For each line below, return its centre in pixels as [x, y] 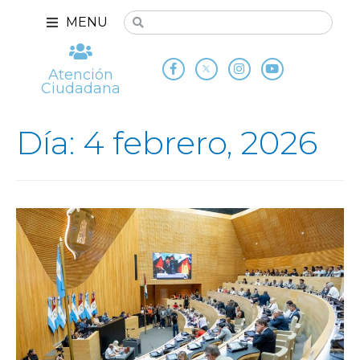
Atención [81, 75]
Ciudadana [81, 88]
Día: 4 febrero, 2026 [167, 142]
